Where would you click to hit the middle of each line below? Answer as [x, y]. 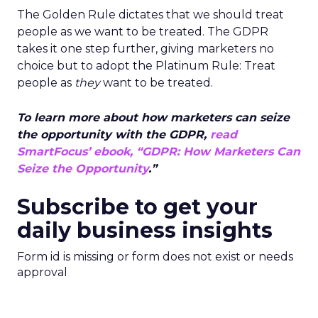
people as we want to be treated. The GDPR [143, 32]
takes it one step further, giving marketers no [146, 49]
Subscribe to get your [137, 207]
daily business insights [145, 231]
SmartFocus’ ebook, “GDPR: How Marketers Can [159, 152]
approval [42, 273]
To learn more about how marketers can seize [153, 118]
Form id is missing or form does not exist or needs [155, 257]
